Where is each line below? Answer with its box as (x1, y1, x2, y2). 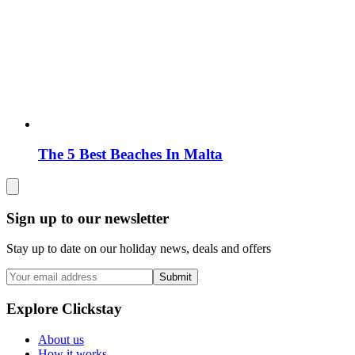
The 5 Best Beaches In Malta (38, 146, 223, 163)
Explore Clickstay (6, 300, 122, 318)
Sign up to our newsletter (6, 209, 169, 227)
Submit (159, 271, 192, 284)
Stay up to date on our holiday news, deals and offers (6, 242, 271, 256)
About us (38, 332, 84, 346)
